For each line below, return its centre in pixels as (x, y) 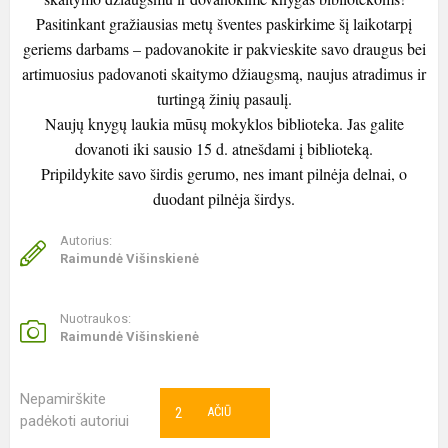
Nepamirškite (63, 399)
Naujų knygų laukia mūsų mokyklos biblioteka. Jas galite (224, 123)
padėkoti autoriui (74, 421)
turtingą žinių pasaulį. (224, 98)
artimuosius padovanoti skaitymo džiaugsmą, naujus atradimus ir (224, 73)
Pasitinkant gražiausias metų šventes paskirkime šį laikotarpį (224, 23)
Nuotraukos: (95, 318)
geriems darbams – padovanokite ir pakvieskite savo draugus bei (224, 48)
